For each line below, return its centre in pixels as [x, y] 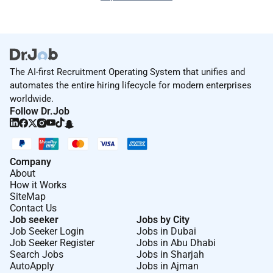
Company [30, 161]
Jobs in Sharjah [170, 254]
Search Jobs [37, 254]
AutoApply [32, 266]
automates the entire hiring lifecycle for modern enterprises [131, 85]
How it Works [38, 185]
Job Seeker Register [52, 243]
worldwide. [32, 98]
